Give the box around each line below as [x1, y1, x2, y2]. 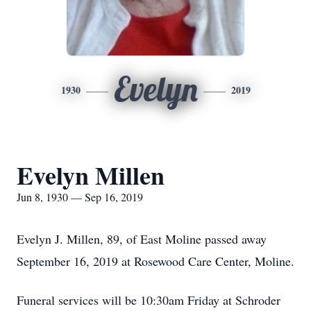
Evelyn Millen [17, 157, 165, 193]
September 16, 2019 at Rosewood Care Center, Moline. [17, 253, 294, 269]
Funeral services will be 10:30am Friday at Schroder [17, 292, 280, 308]
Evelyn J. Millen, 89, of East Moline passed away [17, 230, 267, 247]
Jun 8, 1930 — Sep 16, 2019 [17, 190, 143, 204]
